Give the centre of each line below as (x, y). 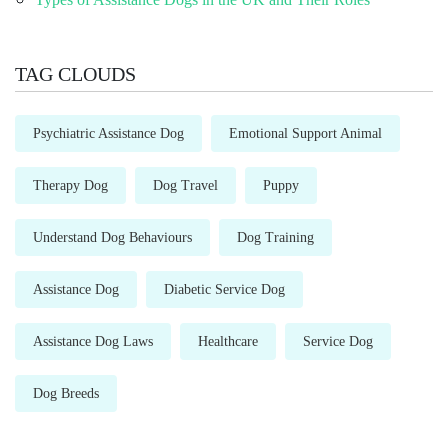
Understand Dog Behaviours (112, 237)
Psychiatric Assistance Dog (108, 133)
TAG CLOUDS (75, 73)
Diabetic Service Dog (224, 289)
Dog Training (275, 237)
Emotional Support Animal (305, 133)
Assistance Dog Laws (93, 341)
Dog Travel (185, 185)
